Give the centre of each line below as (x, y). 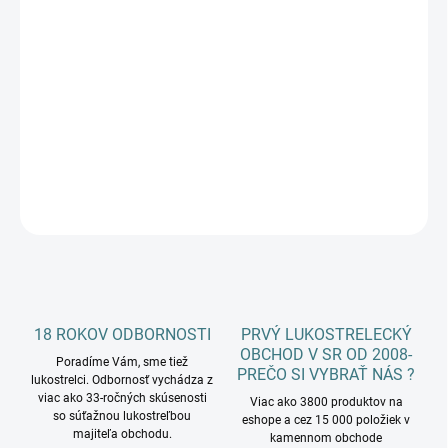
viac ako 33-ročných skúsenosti (122, 398)
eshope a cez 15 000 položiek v (326, 420)
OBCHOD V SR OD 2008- (326, 355)
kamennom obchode (326, 438)
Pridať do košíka (203, 102)
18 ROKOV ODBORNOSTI (122, 335)
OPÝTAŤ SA (372, 210)
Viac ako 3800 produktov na (326, 402)
